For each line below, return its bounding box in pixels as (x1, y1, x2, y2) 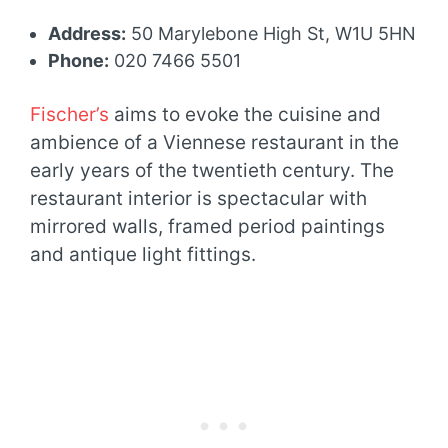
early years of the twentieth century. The (30, 159, 394, 183)
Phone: (48, 50, 109, 72)
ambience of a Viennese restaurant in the (30, 131, 399, 155)
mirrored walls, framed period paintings (30, 215, 385, 239)
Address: (48, 23, 126, 45)
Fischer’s (30, 103, 109, 127)
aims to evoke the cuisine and (109, 103, 381, 127)
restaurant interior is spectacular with (30, 187, 367, 211)
